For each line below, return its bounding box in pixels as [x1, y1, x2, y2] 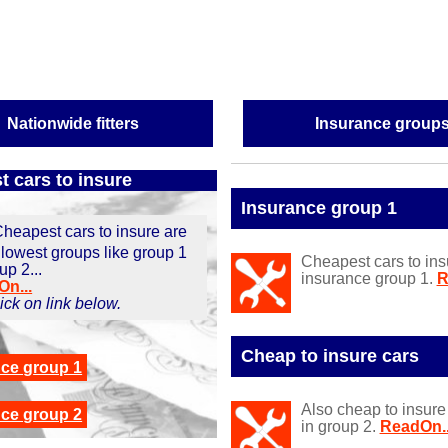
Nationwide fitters [7, 115, 140, 132]
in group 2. [300, 417, 380, 435]
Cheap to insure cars [240, 346, 419, 367]
